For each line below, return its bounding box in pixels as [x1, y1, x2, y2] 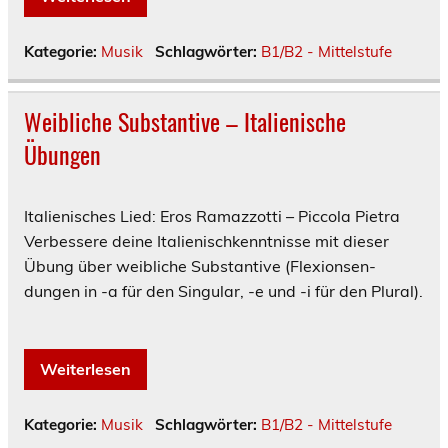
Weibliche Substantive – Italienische [24, 103, 346, 140]
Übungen [24, 136, 101, 173]
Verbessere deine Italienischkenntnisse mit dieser [24, 231, 389, 252]
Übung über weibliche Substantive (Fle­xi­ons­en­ [24, 256, 376, 277]
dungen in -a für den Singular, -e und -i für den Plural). [24, 281, 423, 302]
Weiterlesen [40, 359, 131, 380]
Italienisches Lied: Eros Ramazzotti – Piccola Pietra [24, 206, 400, 227]
